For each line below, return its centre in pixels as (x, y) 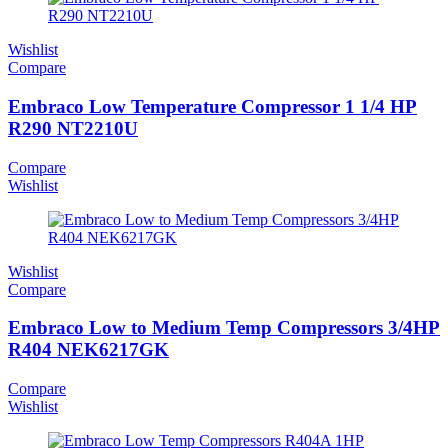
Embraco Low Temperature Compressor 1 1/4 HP (212, 106)
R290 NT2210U (73, 128)
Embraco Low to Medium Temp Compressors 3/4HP (224, 328)
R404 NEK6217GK (88, 350)
